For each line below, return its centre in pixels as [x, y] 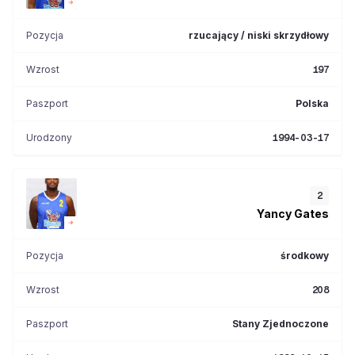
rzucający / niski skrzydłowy [259, 35]
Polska [312, 103]
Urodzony [49, 137]
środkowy [305, 256]
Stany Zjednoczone [281, 324]
